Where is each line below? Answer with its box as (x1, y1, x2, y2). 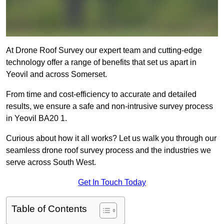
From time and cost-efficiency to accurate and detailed (6, 90, 196, 99)
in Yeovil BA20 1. (6, 114, 67, 123)
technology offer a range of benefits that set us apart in (6, 58, 196, 67)
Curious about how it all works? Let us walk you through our (6, 134, 216, 143)
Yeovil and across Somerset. (6, 70, 107, 79)
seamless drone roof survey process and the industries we (6, 146, 211, 155)
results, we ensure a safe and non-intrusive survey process (6, 102, 213, 111)
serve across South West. (6, 158, 96, 167)
